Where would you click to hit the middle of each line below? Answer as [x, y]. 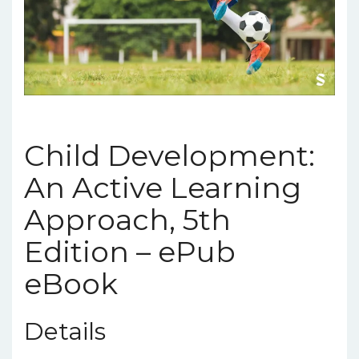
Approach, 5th [127, 219]
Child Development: [169, 155]
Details [65, 331]
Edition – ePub [130, 251]
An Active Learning [163, 187]
